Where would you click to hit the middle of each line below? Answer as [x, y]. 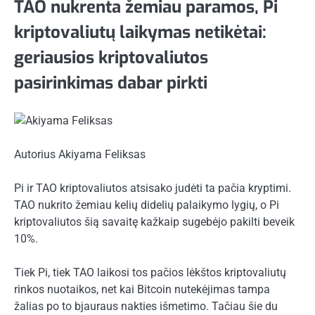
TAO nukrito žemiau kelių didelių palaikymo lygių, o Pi [147, 205]
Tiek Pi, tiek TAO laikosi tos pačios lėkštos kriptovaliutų [150, 273]
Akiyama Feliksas [102, 154]
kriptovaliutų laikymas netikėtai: [140, 32]
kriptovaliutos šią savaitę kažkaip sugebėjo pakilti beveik [154, 222]
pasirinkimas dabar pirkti [111, 83]
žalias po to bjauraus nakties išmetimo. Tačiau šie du [146, 307]
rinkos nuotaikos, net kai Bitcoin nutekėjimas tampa [142, 290]
